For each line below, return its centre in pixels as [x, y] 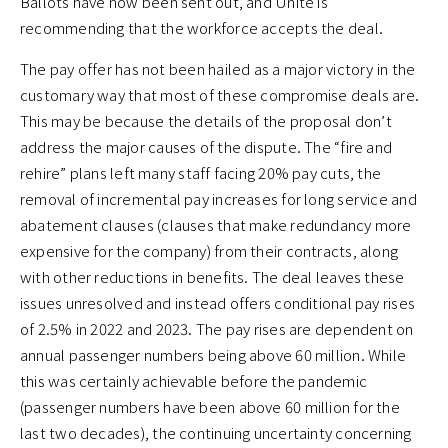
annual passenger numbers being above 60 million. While [213, 355]
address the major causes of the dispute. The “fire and [206, 147]
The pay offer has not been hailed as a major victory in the [218, 69]
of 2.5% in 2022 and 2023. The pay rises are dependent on [217, 329]
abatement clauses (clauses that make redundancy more [216, 225]
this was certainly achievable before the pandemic [194, 381]
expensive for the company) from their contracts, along [209, 251]
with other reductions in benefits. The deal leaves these [212, 277]
